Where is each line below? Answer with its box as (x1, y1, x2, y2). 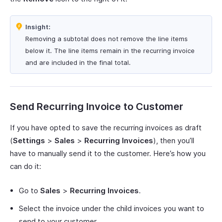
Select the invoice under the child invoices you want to (19, 204, 204, 214)
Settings (13, 136, 45, 146)
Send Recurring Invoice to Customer (10, 101, 183, 113)
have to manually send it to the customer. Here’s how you (10, 149, 206, 159)
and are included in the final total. (25, 58, 131, 67)
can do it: (10, 162, 41, 171)
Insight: (25, 23, 51, 31)
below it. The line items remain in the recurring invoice (25, 47, 195, 55)
